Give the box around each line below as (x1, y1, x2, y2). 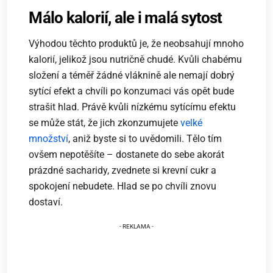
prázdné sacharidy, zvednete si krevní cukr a (29, 165, 217, 177)
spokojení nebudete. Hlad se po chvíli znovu (29, 180, 217, 193)
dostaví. (29, 196, 63, 208)
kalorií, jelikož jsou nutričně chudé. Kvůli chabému (29, 54, 243, 66)
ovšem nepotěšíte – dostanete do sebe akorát (29, 149, 225, 161)
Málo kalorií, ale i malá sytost (29, 9, 222, 27)
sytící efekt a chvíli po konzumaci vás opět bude (29, 85, 235, 97)
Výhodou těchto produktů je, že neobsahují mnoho (29, 38, 244, 50)
